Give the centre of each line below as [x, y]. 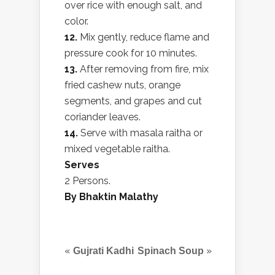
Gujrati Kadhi [103, 251]
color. [76, 21]
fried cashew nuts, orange [122, 85]
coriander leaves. [103, 117]
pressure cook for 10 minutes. [131, 53]
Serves [82, 165]
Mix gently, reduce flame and [143, 37]
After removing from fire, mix [144, 69]
